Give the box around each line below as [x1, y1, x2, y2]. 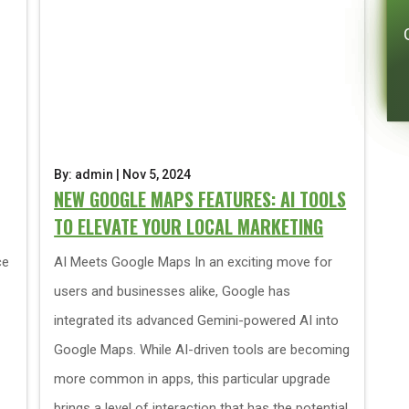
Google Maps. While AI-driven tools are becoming [54, 341, 351, 358]
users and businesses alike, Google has [54, 283, 291, 299]
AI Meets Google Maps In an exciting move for [54, 254, 333, 270]
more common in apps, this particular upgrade [54, 371, 331, 387]
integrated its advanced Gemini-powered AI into [54, 312, 340, 329]
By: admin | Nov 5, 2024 [54, 167, 192, 182]
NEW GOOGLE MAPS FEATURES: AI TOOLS [54, 185, 347, 213]
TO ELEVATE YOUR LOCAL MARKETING [54, 213, 324, 240]
